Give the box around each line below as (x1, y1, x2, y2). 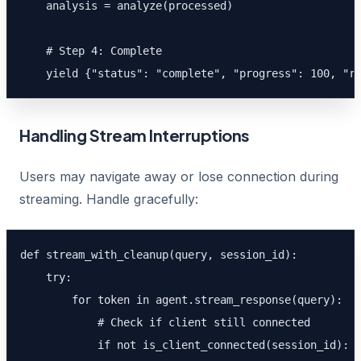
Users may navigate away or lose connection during (19, 168, 338, 185)
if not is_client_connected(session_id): (20, 338, 349, 351)
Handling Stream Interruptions (19, 125, 250, 145)
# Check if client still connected (20, 316, 310, 329)
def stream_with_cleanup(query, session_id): (20, 248, 297, 261)
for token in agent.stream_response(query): (20, 293, 342, 306)
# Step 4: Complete (20, 44, 162, 57)
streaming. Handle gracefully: (19, 191, 198, 207)
